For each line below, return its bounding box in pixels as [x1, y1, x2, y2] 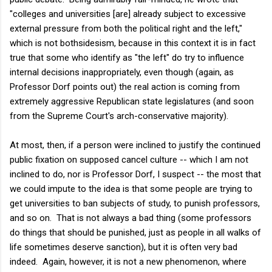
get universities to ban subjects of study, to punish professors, [10, 197, 260, 209]
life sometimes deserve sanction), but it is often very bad [10, 241, 237, 253]
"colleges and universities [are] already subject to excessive [10, 8, 246, 19]
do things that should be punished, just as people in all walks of [10, 226, 261, 238]
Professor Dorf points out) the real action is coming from [10, 81, 240, 92]
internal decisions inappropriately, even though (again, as [10, 66, 234, 78]
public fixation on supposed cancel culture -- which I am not [10, 154, 248, 165]
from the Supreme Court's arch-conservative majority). [10, 110, 228, 121]
